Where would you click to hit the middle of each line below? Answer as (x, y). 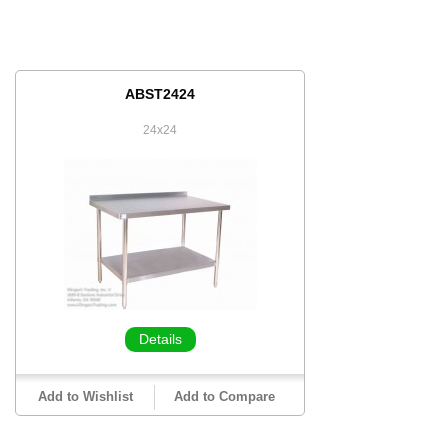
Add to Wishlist (85, 396)
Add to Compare (224, 396)
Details (160, 339)
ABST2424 (160, 94)
